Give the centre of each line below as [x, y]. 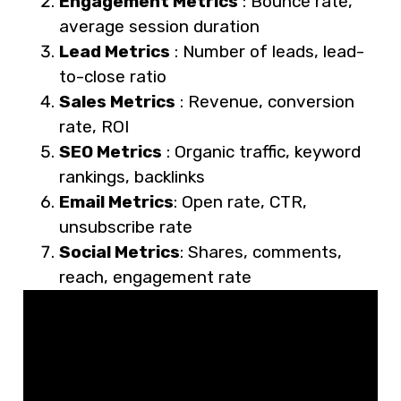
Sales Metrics [117, 101]
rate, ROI [94, 126]
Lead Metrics [115, 51]
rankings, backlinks [132, 176]
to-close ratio [113, 76]
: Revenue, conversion [265, 101]
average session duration [159, 26]
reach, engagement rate [155, 277]
